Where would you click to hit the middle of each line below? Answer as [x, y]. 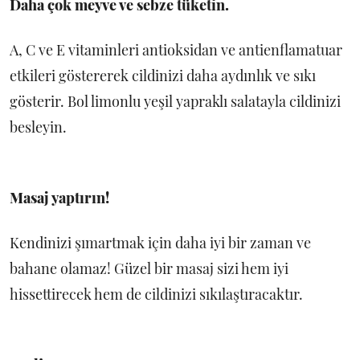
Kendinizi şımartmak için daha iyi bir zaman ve [160, 243]
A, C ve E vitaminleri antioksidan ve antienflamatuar [176, 50]
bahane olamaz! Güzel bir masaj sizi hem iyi [149, 269]
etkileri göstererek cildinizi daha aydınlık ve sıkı [163, 76]
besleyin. [38, 127]
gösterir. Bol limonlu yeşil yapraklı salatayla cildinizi [175, 102]
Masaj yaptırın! [59, 198]
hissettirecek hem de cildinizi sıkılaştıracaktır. [156, 295]
